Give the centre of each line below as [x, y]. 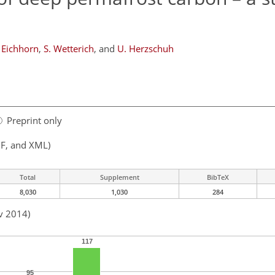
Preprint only [34, 121]
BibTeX [218, 177]
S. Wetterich [68, 48]
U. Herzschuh [145, 48]
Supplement [119, 177]
